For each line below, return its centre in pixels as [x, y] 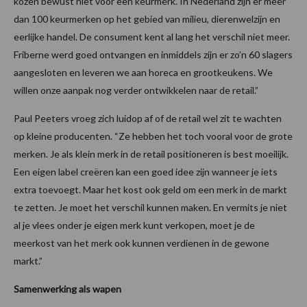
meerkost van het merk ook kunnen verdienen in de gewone [142, 243]
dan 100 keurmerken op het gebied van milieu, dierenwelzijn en [147, 19]
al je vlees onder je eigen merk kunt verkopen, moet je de [134, 225]
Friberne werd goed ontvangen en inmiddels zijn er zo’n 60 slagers [153, 55]
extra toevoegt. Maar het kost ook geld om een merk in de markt [150, 190]
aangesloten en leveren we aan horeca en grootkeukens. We [143, 73]
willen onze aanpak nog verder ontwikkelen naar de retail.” [136, 90]
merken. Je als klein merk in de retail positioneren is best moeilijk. [151, 154]
